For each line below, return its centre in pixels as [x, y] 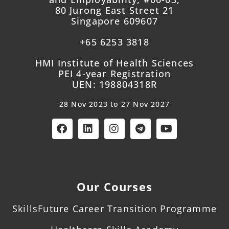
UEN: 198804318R [114, 84]
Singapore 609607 [114, 21]
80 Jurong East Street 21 [114, 10]
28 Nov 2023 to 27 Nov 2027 [114, 104]
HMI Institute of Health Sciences [114, 63]
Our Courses [114, 186]
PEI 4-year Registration [114, 73]
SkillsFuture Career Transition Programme [114, 208]
